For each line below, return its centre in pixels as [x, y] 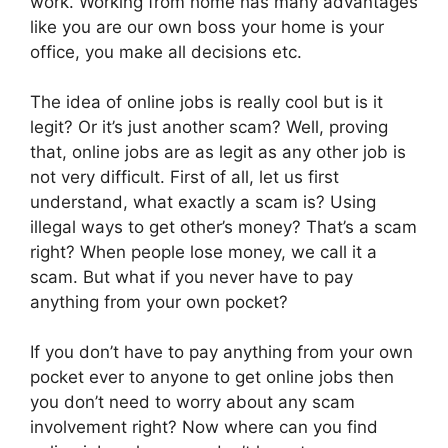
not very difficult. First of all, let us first [184, 176]
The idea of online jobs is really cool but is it [206, 101]
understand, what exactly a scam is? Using [203, 201]
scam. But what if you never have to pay [191, 276]
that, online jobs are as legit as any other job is [218, 151]
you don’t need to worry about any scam [192, 401]
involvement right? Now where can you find [204, 426]
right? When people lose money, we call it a [203, 251]
